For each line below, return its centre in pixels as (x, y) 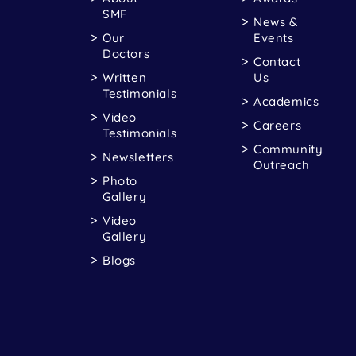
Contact (277, 61)
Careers (278, 125)
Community (288, 149)
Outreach (282, 164)
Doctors (126, 53)
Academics (286, 101)
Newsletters (138, 157)
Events (274, 37)
